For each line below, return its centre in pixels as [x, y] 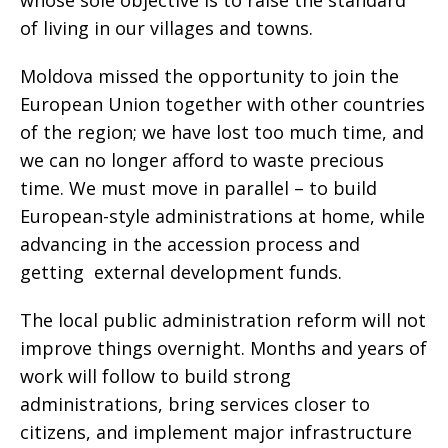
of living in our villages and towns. [166, 28]
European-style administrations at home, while [222, 216]
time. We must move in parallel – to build [198, 188]
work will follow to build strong [155, 376]
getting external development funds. [181, 272]
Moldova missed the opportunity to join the [209, 76]
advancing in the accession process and [190, 244]
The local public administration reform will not [223, 320]
